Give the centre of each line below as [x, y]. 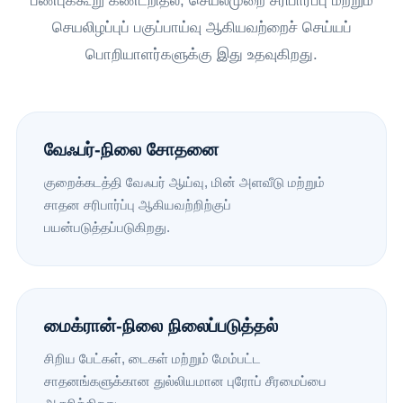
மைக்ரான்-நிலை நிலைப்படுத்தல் [161, 326]
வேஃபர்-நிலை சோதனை [131, 150]
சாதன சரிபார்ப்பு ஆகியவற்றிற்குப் [137, 205]
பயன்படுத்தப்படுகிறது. [107, 228]
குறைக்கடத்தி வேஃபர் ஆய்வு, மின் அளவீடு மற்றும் [184, 183]
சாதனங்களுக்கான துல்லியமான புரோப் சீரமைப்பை [185, 381]
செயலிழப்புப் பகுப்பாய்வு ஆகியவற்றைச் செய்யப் [201, 28]
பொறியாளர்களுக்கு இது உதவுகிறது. [201, 55]
